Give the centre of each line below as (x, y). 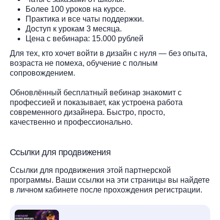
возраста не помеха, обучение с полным (84, 63)
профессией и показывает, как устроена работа (96, 102)
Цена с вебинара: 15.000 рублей (85, 39)
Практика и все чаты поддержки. (86, 19)
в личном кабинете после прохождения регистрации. (106, 190)
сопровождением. (42, 73)
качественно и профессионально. (71, 122)
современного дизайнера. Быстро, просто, (87, 112)
